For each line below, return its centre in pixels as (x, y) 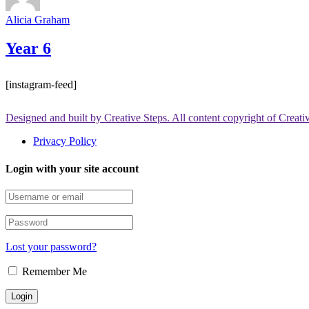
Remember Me (53, 271)
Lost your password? (51, 247)
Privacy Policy (65, 141)
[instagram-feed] (41, 85)
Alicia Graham (38, 19)
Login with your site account (72, 168)
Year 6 (28, 49)
